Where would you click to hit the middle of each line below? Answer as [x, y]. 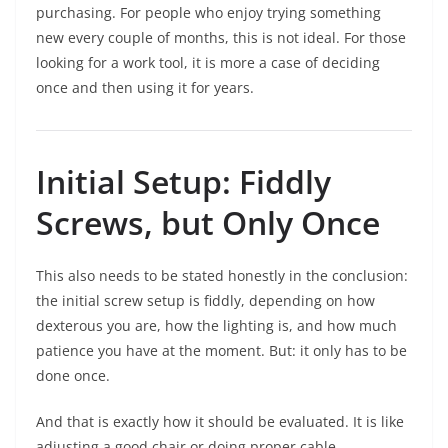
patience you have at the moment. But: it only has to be [221, 351]
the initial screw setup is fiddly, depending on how [205, 301]
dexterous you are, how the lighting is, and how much [216, 326]
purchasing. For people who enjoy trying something [208, 13]
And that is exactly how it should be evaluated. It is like [220, 422]
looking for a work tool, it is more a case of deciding [208, 63]
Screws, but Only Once [208, 223]
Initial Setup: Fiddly [183, 182]
